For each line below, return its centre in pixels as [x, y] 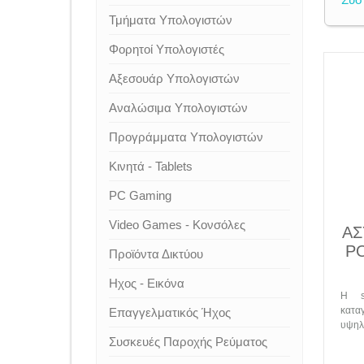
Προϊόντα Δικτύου [156, 254]
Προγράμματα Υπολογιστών [186, 137]
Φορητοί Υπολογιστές [167, 49]
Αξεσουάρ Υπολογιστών [174, 78]
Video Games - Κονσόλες [177, 225]
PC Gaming [140, 195]
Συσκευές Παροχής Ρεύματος [188, 342]
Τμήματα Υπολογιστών [171, 20]
